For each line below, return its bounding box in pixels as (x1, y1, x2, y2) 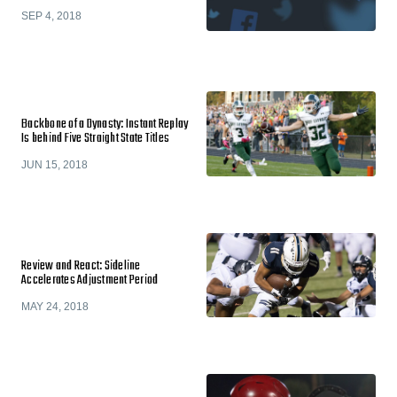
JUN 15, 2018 (21, 159, 88, 171)
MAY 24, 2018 (21, 300, 89, 313)
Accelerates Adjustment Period (21, 269, 159, 291)
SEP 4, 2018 (21, 10, 82, 22)
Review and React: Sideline (21, 255, 141, 276)
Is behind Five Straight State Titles (21, 128, 169, 149)
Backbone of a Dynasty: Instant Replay (21, 114, 189, 135)
